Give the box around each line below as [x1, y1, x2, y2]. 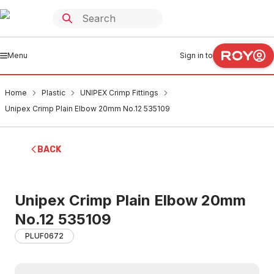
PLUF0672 [25, 231, 64, 240]
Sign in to [180, 51, 213, 60]
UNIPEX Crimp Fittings [80, 88, 158, 97]
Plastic [42, 88, 65, 97]
